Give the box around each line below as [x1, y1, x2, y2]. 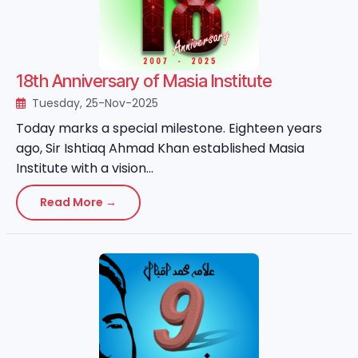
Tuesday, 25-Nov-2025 [29, 95, 158, 111]
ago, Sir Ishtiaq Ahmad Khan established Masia [16, 139, 304, 157]
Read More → [40, 194, 117, 210]
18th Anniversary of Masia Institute [16, 70, 272, 91]
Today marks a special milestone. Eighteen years [16, 119, 322, 137]
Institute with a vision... [16, 159, 153, 177]
